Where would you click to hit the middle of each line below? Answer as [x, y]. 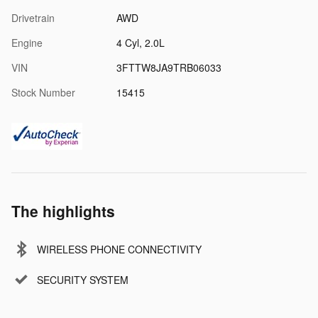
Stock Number [43, 92]
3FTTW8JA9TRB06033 [169, 67]
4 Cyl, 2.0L [140, 42]
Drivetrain [33, 17]
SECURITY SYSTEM [83, 279]
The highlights [63, 210]
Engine [27, 42]
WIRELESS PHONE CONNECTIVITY [119, 249]
